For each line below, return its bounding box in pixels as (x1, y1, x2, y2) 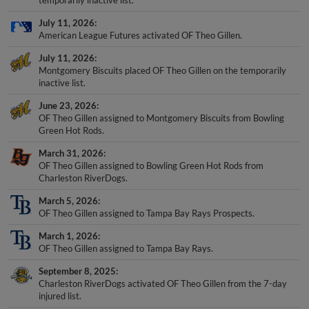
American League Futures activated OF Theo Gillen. (39, 30, 243, 41)
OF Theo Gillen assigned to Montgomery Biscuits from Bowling (39, 112, 285, 124)
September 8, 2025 (39, 266, 117, 277)
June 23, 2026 (39, 100, 97, 112)
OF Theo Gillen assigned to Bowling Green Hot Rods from (39, 160, 264, 172)
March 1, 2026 (39, 230, 99, 242)
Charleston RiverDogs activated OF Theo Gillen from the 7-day (39, 278, 288, 290)
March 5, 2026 (39, 195, 99, 207)
